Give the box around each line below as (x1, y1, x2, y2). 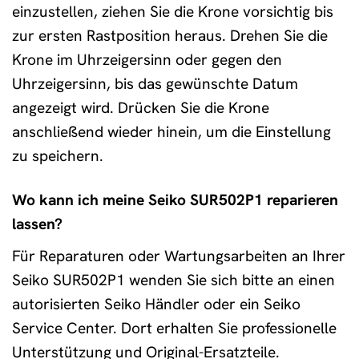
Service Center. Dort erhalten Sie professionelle (12, 317, 337, 338)
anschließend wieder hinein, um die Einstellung (12, 122, 331, 143)
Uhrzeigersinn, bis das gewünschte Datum (12, 74, 298, 95)
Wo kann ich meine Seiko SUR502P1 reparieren (12, 190, 338, 211)
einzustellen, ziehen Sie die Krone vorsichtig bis (12, 2, 333, 22)
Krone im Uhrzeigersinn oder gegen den (12, 50, 282, 71)
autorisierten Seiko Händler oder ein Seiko (12, 293, 301, 314)
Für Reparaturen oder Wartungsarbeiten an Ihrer (12, 245, 345, 266)
